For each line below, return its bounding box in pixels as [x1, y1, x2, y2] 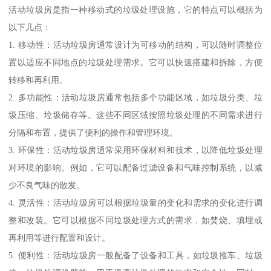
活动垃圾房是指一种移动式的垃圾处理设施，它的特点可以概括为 [8, 5, 263, 15]
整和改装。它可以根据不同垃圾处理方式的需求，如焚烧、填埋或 [8, 215, 263, 226]
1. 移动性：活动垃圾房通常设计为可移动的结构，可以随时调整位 [8, 40, 263, 50]
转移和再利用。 [8, 75, 68, 85]
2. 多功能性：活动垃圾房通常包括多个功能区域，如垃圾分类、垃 [8, 93, 263, 103]
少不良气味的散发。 [8, 180, 85, 191]
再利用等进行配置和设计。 [8, 233, 111, 243]
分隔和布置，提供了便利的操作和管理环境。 [8, 128, 178, 138]
